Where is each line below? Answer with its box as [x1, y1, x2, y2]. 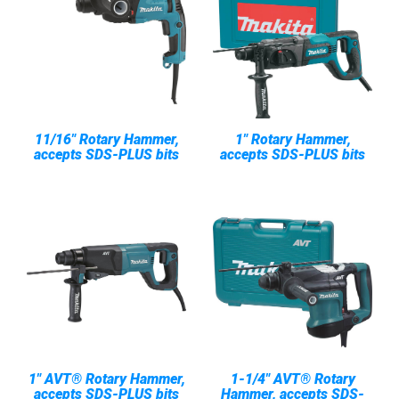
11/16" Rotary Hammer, [34, 131, 179, 148]
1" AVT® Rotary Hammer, [28, 370, 185, 387]
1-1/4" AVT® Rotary [230, 370, 355, 387]
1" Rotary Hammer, [234, 131, 351, 148]
